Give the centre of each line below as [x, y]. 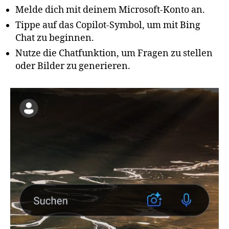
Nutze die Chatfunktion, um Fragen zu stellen [114, 54]
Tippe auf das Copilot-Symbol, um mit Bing [108, 26]
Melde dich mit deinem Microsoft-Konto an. [110, 10]
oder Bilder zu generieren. [73, 66]
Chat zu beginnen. [55, 38]
